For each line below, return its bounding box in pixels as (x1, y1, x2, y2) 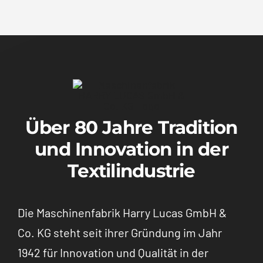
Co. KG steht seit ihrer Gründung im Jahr (17, 225, 222, 240)
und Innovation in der (35, 137, 228, 160)
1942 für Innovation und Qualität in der (17, 245, 208, 259)
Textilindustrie (68, 159, 195, 182)
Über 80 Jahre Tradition (25, 116, 238, 139)
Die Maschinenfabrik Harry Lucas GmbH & (17, 205, 227, 220)
